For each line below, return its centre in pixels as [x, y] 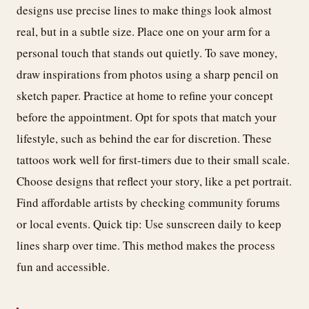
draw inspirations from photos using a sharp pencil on [148, 74]
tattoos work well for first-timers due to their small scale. [153, 160]
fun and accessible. [63, 267]
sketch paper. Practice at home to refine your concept [145, 96]
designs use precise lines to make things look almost [144, 10]
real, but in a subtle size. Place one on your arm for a [143, 32]
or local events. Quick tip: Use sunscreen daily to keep [149, 224]
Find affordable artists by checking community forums [148, 203]
